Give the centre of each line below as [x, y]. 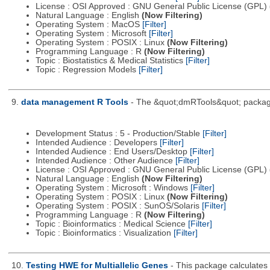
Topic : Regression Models [87, 70]
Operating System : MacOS [89, 25]
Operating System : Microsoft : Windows [113, 187]
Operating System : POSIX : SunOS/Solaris [118, 206]
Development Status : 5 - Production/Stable [119, 133]
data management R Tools [74, 102]
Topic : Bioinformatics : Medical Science [111, 224]
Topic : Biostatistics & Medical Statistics [110, 61]
